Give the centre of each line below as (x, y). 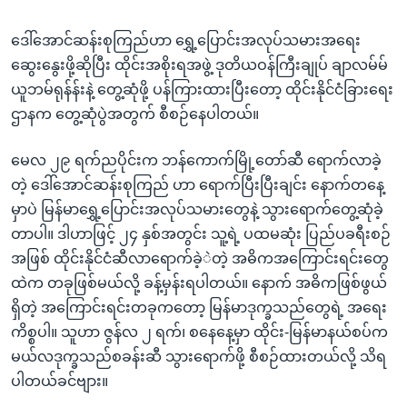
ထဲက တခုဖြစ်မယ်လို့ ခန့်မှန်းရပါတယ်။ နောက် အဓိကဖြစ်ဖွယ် (199, 283)
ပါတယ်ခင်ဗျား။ (60, 381)
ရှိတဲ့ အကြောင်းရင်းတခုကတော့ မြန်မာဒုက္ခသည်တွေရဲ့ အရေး (199, 307)
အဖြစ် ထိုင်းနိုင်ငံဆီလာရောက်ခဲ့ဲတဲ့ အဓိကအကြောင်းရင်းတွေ (200, 258)
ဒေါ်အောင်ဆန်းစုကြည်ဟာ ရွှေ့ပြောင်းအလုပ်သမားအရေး (186, 40)
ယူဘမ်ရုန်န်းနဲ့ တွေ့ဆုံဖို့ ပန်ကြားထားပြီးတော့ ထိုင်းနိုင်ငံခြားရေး (202, 89)
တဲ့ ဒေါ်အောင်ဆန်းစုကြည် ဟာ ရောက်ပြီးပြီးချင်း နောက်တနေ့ (198, 184)
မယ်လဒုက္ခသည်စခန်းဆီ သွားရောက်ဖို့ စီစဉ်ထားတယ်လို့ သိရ (199, 356)
